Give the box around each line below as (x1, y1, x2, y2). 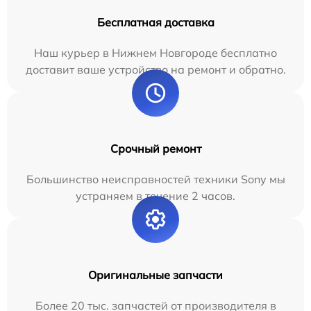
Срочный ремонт (110, 142, 201, 155)
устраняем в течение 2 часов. (76, 189, 235, 203)
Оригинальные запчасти (88, 268, 223, 282)
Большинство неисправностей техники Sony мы (26, 172, 285, 186)
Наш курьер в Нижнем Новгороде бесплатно (34, 46, 277, 60)
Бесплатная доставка (96, 15, 215, 29)
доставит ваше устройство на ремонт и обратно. (25, 62, 286, 76)
